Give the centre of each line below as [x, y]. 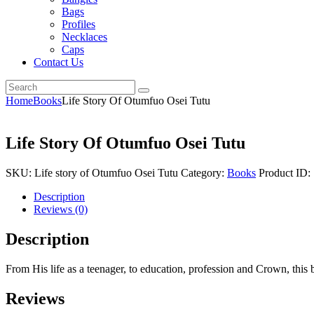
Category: [204, 172]
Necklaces [84, 37]
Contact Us [59, 62]
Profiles [78, 24]
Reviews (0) [61, 209]
